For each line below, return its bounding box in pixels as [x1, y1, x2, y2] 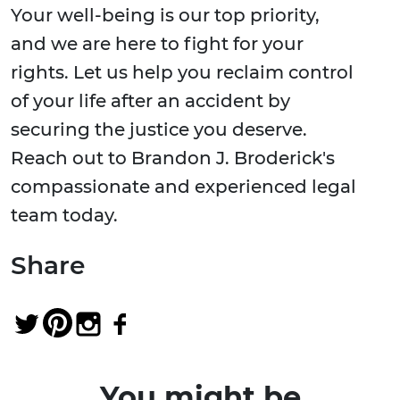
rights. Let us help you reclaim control [11, 62, 354, 84]
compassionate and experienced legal [11, 176, 356, 198]
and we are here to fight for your [11, 33, 304, 55]
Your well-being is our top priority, [11, 4, 320, 27]
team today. [11, 204, 118, 227]
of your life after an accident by [11, 90, 290, 112]
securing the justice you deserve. [11, 119, 307, 141]
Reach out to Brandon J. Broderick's [11, 147, 335, 170]
